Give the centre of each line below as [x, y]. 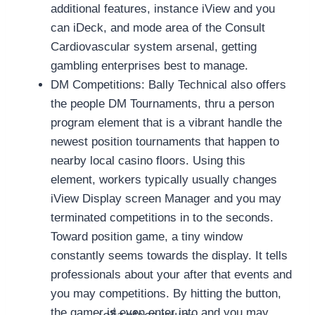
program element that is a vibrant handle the [166, 123]
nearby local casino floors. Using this [148, 161]
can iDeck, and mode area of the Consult [158, 28]
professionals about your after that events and [171, 275]
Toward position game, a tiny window [147, 237]
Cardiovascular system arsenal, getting [154, 47]
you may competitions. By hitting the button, [166, 294]
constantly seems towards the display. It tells [169, 256]
